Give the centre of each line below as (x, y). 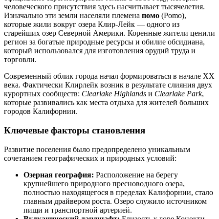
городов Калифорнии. (41, 111)
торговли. (20, 60)
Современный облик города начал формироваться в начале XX (109, 76)
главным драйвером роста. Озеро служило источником (115, 201)
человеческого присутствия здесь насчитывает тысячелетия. (104, 7)
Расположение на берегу (136, 175)
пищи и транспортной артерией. (78, 210)
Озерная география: (59, 175)
